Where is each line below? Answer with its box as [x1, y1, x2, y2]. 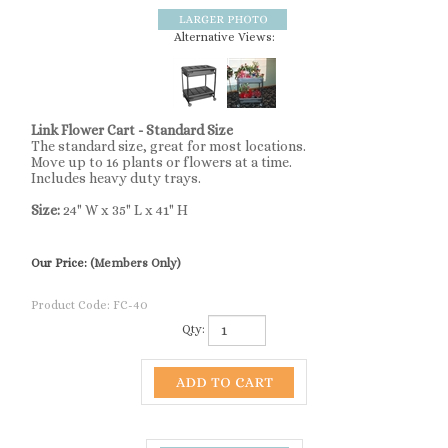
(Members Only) [90, 256, 181, 270]
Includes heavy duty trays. [31, 170, 201, 186]
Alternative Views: [173, 30, 275, 44]
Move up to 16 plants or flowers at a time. [31, 154, 292, 170]
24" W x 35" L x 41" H [60, 202, 188, 218]
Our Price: [31, 256, 90, 270]
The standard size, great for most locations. [31, 138, 306, 154]
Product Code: [31, 298, 110, 312]
